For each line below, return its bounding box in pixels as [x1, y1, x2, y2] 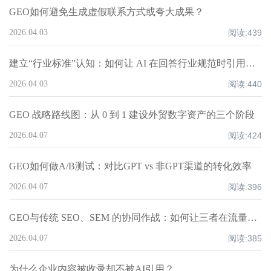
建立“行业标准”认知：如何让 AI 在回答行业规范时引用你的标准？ [246, 58, 255, 68]
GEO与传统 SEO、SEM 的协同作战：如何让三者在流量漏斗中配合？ [247, 212, 257, 223]
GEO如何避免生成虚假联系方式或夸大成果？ [9, 7, 204, 17]
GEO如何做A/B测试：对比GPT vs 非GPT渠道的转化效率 [9, 161, 252, 171]
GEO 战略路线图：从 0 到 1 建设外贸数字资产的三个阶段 [9, 109, 255, 120]
